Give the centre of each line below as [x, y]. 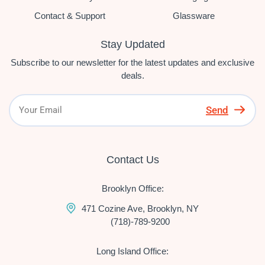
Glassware [193, 15]
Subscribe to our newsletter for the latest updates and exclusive [132, 62]
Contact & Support [70, 15]
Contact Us [132, 159]
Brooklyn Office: [132, 188]
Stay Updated [132, 44]
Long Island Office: [132, 251]
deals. [132, 75]
